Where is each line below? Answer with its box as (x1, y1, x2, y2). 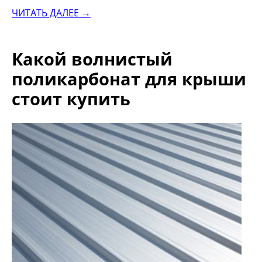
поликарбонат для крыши (12, 67, 246, 91)
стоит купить (12, 87, 130, 111)
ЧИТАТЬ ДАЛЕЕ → (12, 6, 91, 19)
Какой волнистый (12, 47, 173, 71)
